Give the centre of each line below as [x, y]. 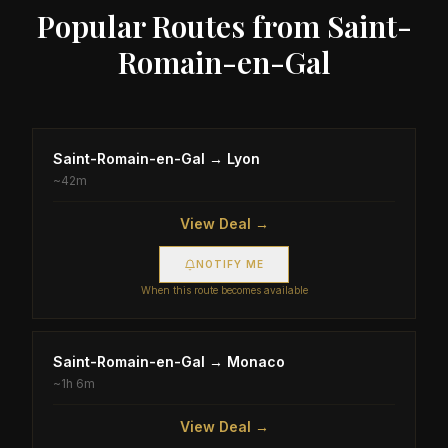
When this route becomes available [224, 290]
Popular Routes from [181, 26]
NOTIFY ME [230, 264]
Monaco [256, 361]
